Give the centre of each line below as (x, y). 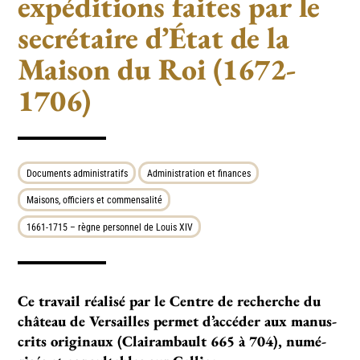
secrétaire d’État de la (154, 37)
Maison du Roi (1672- (157, 68)
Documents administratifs (77, 173)
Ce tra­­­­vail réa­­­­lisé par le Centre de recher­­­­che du (170, 301)
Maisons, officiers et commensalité (94, 200)
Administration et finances (198, 173)
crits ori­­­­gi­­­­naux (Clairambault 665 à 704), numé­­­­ (172, 342)
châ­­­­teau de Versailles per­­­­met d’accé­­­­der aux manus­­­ (178, 321)
